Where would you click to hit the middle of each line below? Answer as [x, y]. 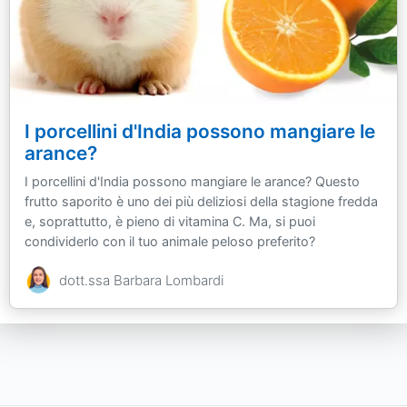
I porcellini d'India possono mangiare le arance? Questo [192, 181]
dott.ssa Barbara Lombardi [141, 280]
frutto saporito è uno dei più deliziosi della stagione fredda [201, 201]
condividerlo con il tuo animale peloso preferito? [170, 241]
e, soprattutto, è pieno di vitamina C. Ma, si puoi [170, 221]
